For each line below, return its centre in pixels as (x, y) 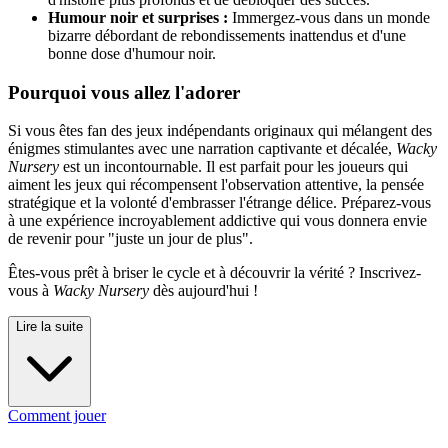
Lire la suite (49, 327)
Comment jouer (57, 416)
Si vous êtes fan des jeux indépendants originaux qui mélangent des (220, 131)
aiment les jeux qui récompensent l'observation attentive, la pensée (216, 185)
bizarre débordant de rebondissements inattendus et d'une (227, 35)
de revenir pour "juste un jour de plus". (130, 239)
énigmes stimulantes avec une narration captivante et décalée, (202, 149)
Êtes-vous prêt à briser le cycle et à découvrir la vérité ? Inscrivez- (214, 273)
